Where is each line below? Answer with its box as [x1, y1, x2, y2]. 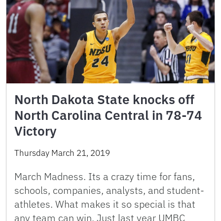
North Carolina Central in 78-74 [14, 106, 202, 123]
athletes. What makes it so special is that [14, 197, 195, 211]
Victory [14, 122, 57, 139]
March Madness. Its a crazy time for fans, [14, 169, 195, 183]
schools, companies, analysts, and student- [14, 183, 204, 197]
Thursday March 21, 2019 [14, 147, 110, 158]
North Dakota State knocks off [14, 90, 194, 108]
